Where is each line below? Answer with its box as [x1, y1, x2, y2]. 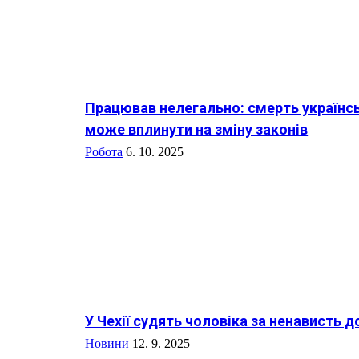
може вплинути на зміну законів [85, 121, 309, 139]
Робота [85, 145, 123, 159]
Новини [85, 336, 130, 350]
